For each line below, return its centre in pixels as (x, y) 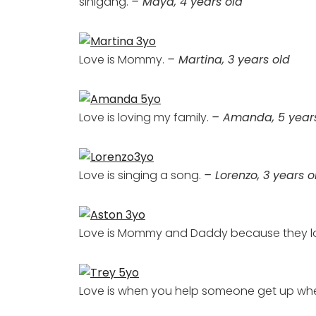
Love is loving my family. (145, 117)
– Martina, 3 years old (229, 60)
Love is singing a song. (141, 175)
